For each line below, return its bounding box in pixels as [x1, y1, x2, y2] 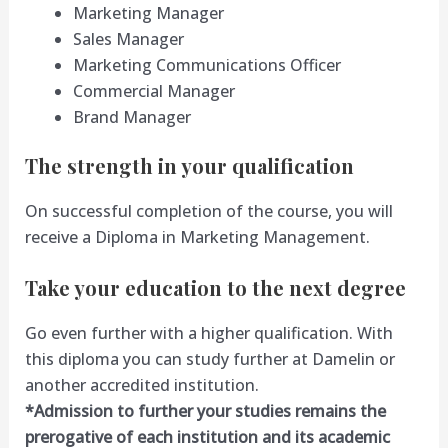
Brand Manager [72, 105, 191, 128]
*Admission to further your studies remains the [24, 399, 386, 422]
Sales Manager [72, 27, 184, 50]
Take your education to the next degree [24, 273, 406, 301]
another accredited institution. [24, 373, 259, 396]
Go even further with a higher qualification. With [24, 321, 393, 344]
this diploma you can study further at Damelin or [24, 347, 395, 370]
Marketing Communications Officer [72, 53, 341, 76]
